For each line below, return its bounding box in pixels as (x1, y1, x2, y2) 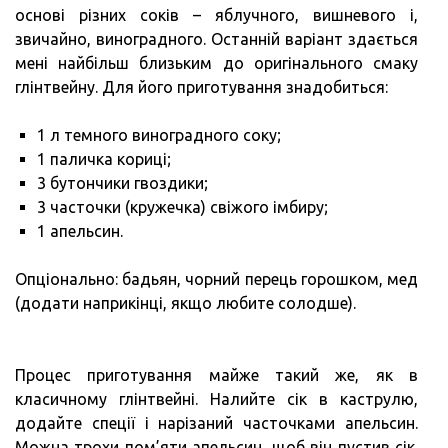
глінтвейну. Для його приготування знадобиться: (15, 78, 388, 97)
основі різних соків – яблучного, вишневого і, (15, 6, 418, 25)
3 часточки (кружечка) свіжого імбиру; (37, 198, 328, 217)
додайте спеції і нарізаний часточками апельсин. (15, 414, 418, 433)
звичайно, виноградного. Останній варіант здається (15, 30, 418, 49)
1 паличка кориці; (37, 150, 171, 169)
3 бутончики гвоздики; (37, 174, 208, 193)
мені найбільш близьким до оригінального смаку (15, 54, 418, 73)
